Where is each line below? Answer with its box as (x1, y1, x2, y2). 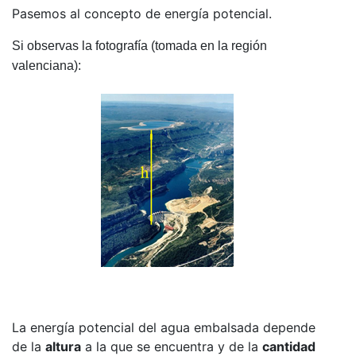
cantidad (262, 338, 315, 354)
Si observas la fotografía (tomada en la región (12, 38, 267, 52)
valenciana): (12, 58, 81, 72)
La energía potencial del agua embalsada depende (12, 319, 315, 335)
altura (45, 338, 81, 354)
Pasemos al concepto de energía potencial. (12, 5, 272, 21)
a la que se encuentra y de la (81, 338, 262, 354)
